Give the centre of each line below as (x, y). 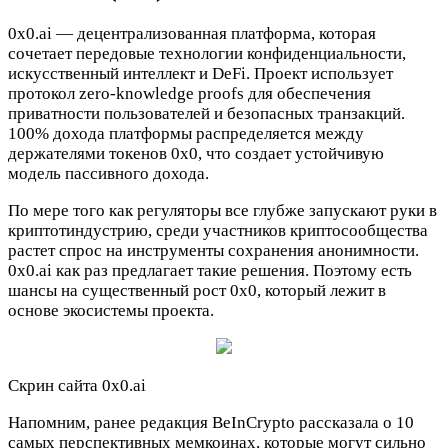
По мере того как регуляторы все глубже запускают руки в (222, 211)
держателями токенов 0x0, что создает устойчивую (196, 154)
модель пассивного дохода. (108, 174)
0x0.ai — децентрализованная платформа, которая (192, 34)
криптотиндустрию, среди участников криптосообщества (218, 231)
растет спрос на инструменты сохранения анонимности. (213, 251)
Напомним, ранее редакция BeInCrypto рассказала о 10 (211, 423)
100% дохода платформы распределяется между (186, 134)
